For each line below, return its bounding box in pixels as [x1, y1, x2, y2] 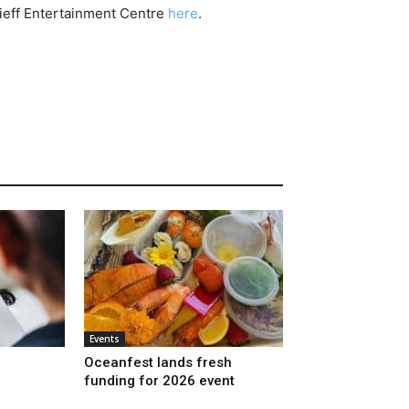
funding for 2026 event [84, 372, 235, 389]
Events [89, 331, 120, 345]
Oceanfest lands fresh [84, 353, 232, 371]
